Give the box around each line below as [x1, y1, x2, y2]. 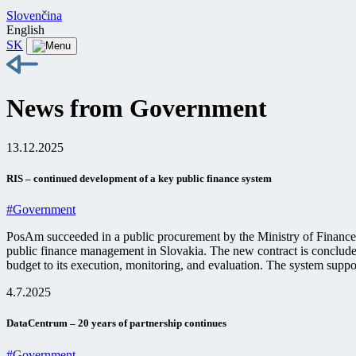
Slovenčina [6, 9, 62, 22]
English [6, 23, 44, 37]
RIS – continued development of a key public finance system [6, 172, 272, 185]
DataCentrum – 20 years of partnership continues [6, 317, 226, 330]
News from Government [6, 94, 267, 123]
